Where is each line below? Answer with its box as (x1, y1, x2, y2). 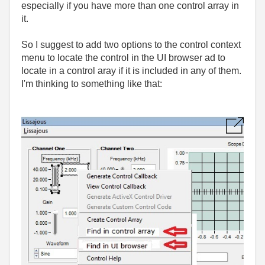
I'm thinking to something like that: (21, 79, 162, 89)
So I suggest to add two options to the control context (21, 40, 241, 50)
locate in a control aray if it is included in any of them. (21, 66, 241, 76)
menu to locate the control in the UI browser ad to (21, 53, 225, 63)
